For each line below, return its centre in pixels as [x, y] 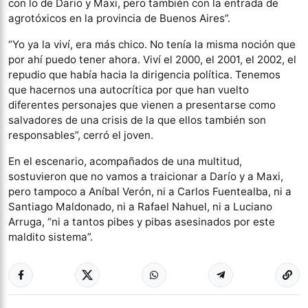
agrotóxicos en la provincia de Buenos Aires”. [119, 18]
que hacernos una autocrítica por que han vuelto [129, 90]
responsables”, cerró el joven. [81, 135]
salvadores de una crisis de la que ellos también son [137, 120]
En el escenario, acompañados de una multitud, [125, 161]
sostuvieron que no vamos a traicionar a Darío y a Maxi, [146, 176]
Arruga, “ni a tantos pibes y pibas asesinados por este [142, 222]
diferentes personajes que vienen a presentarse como [142, 105]
